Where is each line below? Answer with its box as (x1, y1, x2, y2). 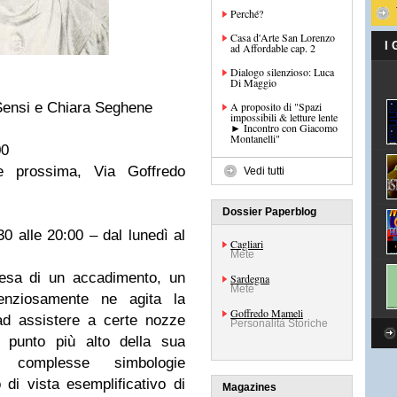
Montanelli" (230, 131, 280, 145)
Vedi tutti (244, 165, 284, 177)
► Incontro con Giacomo (230, 121, 338, 135)
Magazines (222, 381, 276, 393)
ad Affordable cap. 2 (230, 41, 315, 55)
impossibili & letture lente (230, 110, 338, 124)
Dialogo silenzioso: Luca (230, 65, 334, 79)
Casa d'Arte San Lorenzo (230, 30, 335, 44)
